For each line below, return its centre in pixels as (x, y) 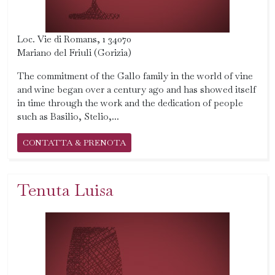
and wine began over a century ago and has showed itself (137, 89)
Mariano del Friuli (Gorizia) (74, 52)
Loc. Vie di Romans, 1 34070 (74, 39)
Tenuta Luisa (65, 190)
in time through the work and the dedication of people (130, 103)
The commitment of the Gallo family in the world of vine (135, 76)
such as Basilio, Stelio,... (68, 116)
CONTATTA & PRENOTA (74, 142)
